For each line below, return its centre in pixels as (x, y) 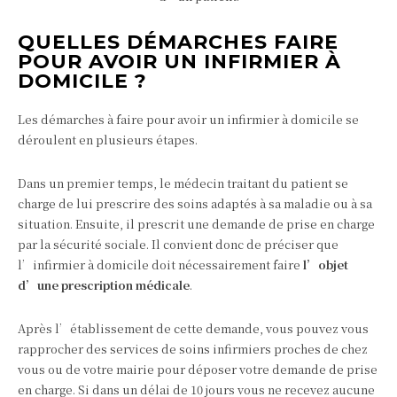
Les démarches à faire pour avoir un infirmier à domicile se (188, 120)
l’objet (326, 265)
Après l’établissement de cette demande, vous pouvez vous (193, 329)
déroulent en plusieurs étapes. (108, 140)
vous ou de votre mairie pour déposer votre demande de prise (198, 370)
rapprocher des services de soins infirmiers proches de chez (193, 349)
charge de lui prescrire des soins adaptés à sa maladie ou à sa (195, 204)
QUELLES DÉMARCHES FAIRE (178, 43)
